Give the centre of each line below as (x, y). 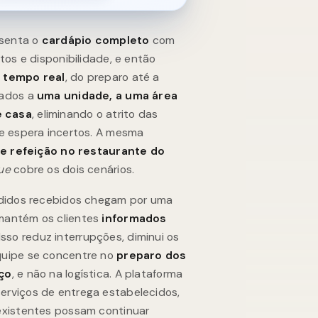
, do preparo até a (112, 77)
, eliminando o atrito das (95, 114)
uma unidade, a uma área (108, 95)
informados (134, 219)
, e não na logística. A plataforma (97, 274)
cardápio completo (95, 40)
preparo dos (152, 256)
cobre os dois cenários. (72, 169)
